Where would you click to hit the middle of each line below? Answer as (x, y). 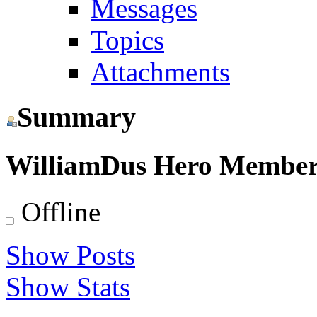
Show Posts (70, 255)
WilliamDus (80, 165)
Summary (76, 117)
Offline (57, 212)
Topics (127, 40)
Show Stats (68, 287)
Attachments (160, 71)
